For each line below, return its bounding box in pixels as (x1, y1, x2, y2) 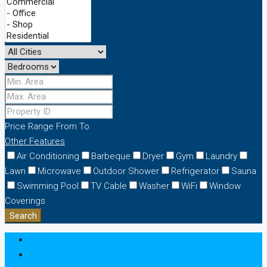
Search (10, 210, 37, 221)
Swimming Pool (17, 180, 79, 191)
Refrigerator (171, 165, 219, 176)
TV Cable (91, 180, 127, 191)
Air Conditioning (17, 150, 79, 162)
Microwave (38, 165, 81, 176)
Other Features (5, 135, 65, 147)
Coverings (5, 195, 45, 206)
